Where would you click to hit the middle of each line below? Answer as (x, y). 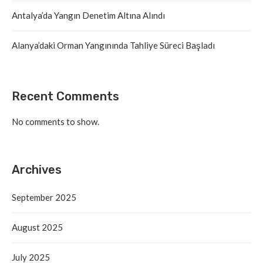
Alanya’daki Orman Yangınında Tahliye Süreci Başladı (113, 45)
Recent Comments (65, 97)
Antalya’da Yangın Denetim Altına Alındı (88, 16)
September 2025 (44, 198)
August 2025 (37, 227)
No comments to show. (55, 122)
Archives (37, 170)
